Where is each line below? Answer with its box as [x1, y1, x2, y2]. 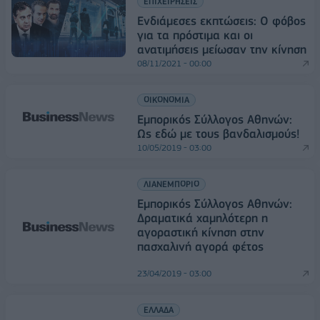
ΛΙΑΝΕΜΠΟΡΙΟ [144, 179, 199, 190]
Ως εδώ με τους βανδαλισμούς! [137, 126, 299, 141]
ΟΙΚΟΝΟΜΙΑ [144, 94, 189, 106]
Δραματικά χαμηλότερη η [137, 211, 268, 226]
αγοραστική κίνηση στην [137, 225, 264, 240]
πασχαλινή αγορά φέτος [137, 239, 264, 254]
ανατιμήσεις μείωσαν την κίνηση [137, 42, 306, 57]
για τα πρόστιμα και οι [137, 28, 253, 43]
